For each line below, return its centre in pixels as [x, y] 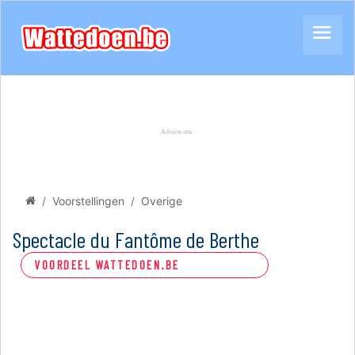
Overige [162, 201]
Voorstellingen [88, 201]
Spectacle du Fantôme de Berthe [141, 239]
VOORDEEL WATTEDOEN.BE [107, 265]
